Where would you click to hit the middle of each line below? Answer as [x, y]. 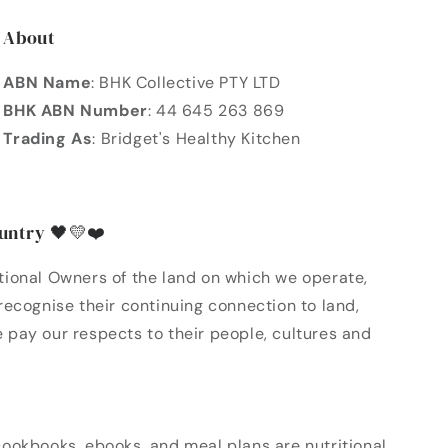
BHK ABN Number [75, 110]
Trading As [48, 138]
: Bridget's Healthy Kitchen [196, 138]
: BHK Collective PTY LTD [186, 82]
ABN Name [47, 82]
